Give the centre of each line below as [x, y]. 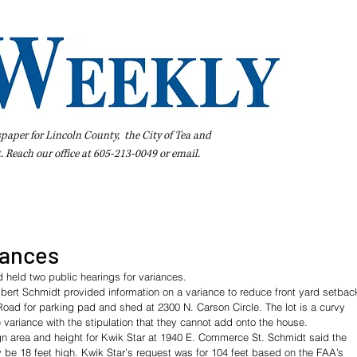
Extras [226, 199]
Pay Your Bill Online [143, 199]
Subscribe [284, 199]
